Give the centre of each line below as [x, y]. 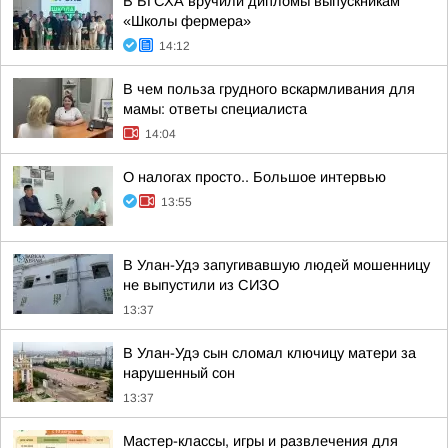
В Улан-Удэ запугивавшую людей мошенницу [276, 265]
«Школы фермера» [187, 21]
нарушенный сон [179, 373]
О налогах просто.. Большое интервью [254, 177]
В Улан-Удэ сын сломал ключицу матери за [269, 353]
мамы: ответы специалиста [215, 109]
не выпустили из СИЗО [201, 285]
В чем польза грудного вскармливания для [269, 89]
